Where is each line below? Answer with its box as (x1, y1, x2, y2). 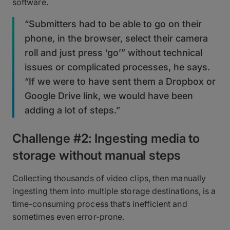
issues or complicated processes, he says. (25, 61, 210, 72)
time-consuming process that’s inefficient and (12, 198, 187, 209)
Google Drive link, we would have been (25, 90, 193, 101)
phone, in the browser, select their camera (25, 32, 208, 44)
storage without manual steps (12, 147, 181, 163)
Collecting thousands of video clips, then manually (12, 172, 206, 183)
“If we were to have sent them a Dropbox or (25, 75, 216, 87)
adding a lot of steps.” (25, 104, 120, 116)
